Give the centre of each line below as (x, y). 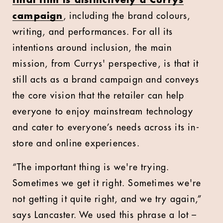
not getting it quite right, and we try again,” (107, 199)
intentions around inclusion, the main (92, 48)
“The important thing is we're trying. (91, 167)
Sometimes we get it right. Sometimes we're (107, 183)
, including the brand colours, (127, 16)
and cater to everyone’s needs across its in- (106, 127)
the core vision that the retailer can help (99, 95)
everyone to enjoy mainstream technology (103, 111)
